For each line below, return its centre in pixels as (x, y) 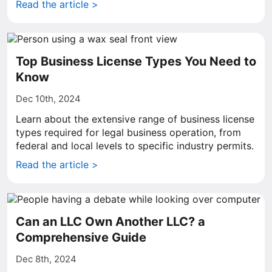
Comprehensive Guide (81, 237)
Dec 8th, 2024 (46, 259)
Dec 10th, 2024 (48, 99)
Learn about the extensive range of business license (135, 119)
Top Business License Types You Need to (136, 61)
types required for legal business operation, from (128, 132)
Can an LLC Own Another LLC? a (110, 222)
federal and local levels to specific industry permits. (135, 146)
